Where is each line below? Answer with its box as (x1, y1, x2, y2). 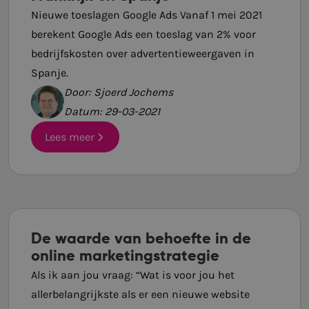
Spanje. (31, 66, 68, 80)
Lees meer (45, 130, 95, 143)
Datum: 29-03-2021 (64, 105, 160, 119)
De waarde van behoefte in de (31, 232, 251, 248)
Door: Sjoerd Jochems (64, 86, 173, 99)
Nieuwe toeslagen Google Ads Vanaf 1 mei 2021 (31, 8, 262, 22)
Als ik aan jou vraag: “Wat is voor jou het (31, 268, 235, 282)
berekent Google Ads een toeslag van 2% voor (31, 28, 256, 41)
